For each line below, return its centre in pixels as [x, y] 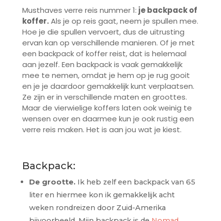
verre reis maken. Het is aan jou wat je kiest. [102, 129]
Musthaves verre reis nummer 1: [79, 10]
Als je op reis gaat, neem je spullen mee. [123, 21]
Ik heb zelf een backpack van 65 [135, 182]
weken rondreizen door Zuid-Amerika [97, 207]
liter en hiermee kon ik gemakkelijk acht [102, 195]
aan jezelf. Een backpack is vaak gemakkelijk [102, 64]
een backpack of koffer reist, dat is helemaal [104, 53]
